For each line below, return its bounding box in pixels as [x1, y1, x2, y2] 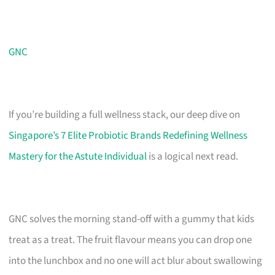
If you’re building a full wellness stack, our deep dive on [9, 107, 241, 122]
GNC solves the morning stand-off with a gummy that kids [9, 211, 255, 227]
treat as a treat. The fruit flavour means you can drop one [9, 232, 252, 247]
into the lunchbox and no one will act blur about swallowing [9, 253, 263, 268]
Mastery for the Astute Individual [9, 149, 147, 164]
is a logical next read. [147, 149, 239, 164]
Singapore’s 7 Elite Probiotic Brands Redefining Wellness [9, 128, 248, 143]
